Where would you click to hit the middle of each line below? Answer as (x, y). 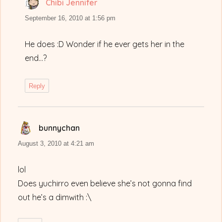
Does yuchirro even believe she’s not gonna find (105, 184)
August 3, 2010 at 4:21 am (56, 144)
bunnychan (59, 128)
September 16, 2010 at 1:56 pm (70, 18)
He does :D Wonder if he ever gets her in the (105, 44)
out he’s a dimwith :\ (55, 197)
